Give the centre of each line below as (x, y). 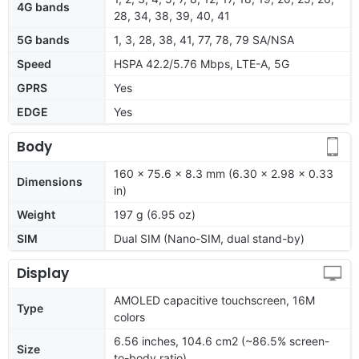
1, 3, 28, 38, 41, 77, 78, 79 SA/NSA (204, 39)
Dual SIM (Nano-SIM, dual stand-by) (209, 238)
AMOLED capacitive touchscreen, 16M (214, 300)
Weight (36, 214)
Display (43, 273)
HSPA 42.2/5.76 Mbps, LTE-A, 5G (202, 63)
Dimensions (50, 181)
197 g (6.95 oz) (155, 214)
